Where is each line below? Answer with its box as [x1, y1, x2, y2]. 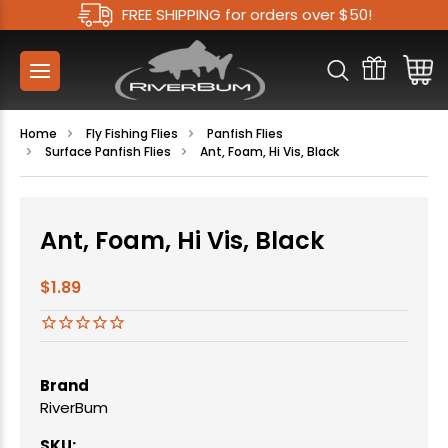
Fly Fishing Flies [86, 125, 178, 143]
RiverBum [40, 397, 108, 419]
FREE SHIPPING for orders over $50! [121, 4, 372, 25]
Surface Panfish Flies [45, 143, 171, 161]
